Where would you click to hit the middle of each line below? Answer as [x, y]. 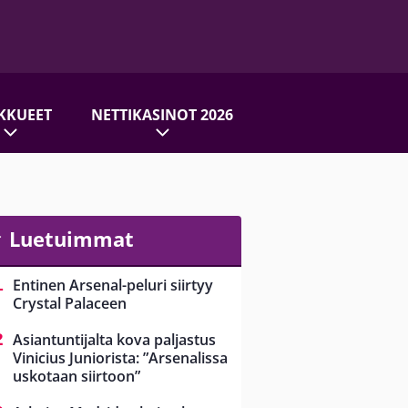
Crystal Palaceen [70, 304]
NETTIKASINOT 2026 [162, 114]
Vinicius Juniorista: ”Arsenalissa [120, 358]
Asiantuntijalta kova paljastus [114, 340]
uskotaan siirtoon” [76, 377]
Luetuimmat [71, 239]
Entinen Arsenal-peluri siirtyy [113, 286]
